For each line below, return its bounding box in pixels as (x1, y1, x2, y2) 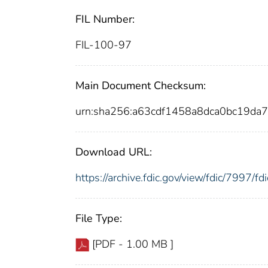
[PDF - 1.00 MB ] (92, 236, 173, 251)
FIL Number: (75, 11, 135, 26)
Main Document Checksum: (75, 78, 206, 93)
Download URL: (75, 144, 152, 159)
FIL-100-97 (75, 37, 132, 52)
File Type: (75, 211, 122, 226)
